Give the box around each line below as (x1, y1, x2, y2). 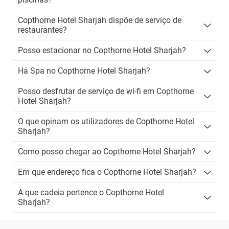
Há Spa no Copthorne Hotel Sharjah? (18, 66, 150, 76)
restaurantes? (18, 25, 67, 35)
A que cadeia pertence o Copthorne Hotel (18, 188, 164, 197)
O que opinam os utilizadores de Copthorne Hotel (18, 117, 194, 126)
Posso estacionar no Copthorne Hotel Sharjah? (18, 45, 186, 55)
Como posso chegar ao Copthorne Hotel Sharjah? (18, 147, 196, 156)
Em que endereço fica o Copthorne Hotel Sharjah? (18, 167, 196, 177)
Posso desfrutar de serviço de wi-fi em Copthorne (18, 86, 194, 96)
